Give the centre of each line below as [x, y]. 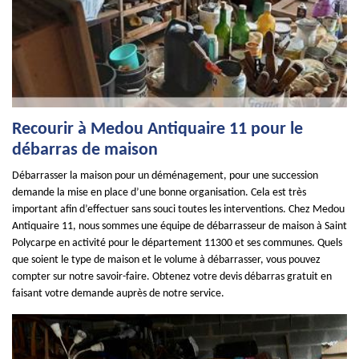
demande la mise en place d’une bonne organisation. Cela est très [159, 193]
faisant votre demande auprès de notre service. [118, 294]
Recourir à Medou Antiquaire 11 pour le [157, 129]
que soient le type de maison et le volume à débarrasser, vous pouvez [166, 260]
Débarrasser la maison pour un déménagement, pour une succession [165, 176]
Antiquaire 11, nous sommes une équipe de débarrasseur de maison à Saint [179, 226]
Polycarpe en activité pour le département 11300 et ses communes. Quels [177, 243]
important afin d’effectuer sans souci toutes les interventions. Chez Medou [178, 210]
